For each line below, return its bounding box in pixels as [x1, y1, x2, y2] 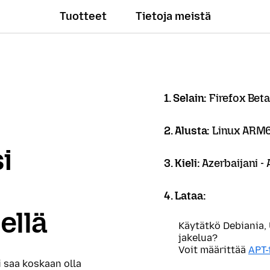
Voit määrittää [178, 244, 248, 256]
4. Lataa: [164, 189, 206, 202]
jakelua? [178, 232, 218, 243]
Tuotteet [59, 10, 107, 23]
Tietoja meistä [135, 10, 211, 23]
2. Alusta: [164, 124, 213, 137]
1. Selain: [164, 92, 210, 105]
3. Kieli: [164, 157, 202, 170]
